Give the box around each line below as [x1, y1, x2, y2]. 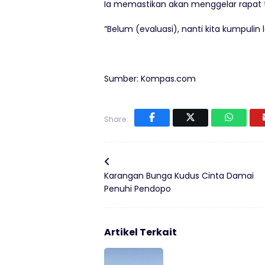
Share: [104, 114, 128, 124]
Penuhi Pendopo [104, 183, 171, 195]
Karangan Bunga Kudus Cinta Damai [104, 170, 254, 182]
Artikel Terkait [104, 225, 177, 239]
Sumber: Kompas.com [104, 73, 196, 85]
